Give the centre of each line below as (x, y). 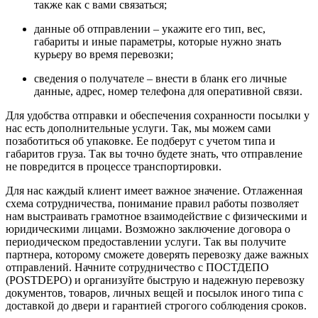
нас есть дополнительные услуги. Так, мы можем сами (138, 128)
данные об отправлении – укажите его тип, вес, (150, 29)
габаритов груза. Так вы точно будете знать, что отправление (154, 154)
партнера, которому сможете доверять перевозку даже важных (157, 255)
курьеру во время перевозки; (104, 55)
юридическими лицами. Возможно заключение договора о (148, 229)
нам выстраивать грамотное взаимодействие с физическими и (157, 216)
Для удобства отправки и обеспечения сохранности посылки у (158, 116)
